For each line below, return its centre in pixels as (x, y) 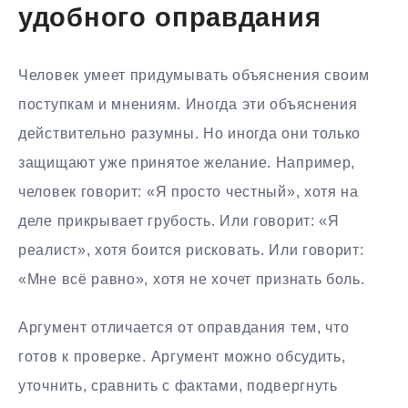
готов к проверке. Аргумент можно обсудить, (182, 357)
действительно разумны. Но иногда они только (190, 134)
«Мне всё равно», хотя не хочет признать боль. (192, 280)
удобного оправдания (170, 19)
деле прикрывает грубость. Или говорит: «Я (179, 221)
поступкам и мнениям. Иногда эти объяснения (188, 105)
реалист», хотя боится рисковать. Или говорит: (191, 250)
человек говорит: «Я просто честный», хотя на (189, 192)
